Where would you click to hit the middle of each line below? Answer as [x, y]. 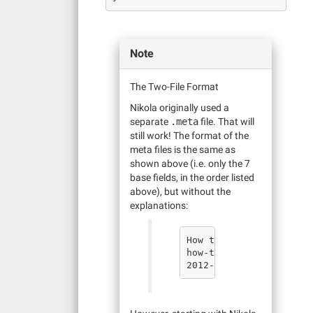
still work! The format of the [189, 136]
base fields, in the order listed [192, 177]
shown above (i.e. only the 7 [190, 163]
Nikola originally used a [180, 108]
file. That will [226, 122]
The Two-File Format [174, 87]
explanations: [159, 205]
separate [150, 122]
